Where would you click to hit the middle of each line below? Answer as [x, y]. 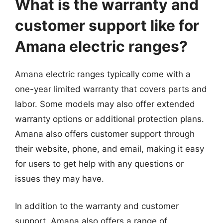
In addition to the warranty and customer [97, 206]
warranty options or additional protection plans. [110, 119]
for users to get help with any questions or [99, 164]
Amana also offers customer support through [105, 134]
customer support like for [107, 25]
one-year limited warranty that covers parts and [111, 89]
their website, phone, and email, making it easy [110, 149]
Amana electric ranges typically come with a [103, 74]
